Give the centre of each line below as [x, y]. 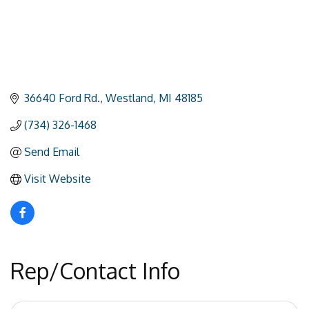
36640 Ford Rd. [62, 98]
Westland [129, 98]
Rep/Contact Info [95, 271]
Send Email [52, 152]
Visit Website [58, 179]
